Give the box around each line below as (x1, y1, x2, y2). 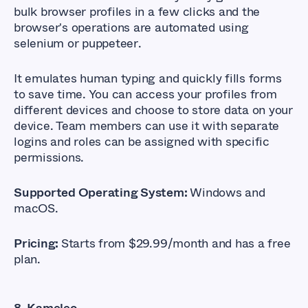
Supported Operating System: (14, 183, 190, 201)
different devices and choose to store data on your (14, 100, 294, 119)
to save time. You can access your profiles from (14, 85, 277, 103)
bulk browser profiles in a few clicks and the (14, 2, 261, 21)
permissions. (14, 148, 85, 166)
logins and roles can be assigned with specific (14, 132, 269, 151)
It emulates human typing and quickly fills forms (14, 69, 282, 87)
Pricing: (14, 234, 61, 252)
